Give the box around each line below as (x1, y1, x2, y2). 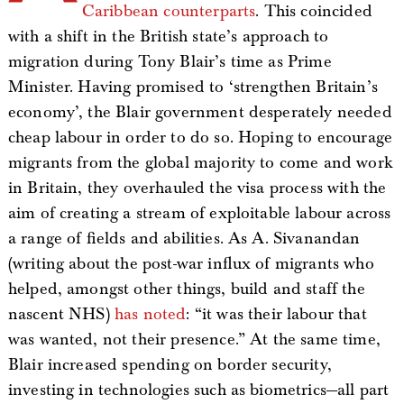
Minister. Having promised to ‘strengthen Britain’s (7, 77, 378, 97)
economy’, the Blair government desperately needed (7, 102, 392, 123)
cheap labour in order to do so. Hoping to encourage (7, 127, 393, 148)
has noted (114, 304, 187, 325)
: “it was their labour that (186, 304, 367, 325)
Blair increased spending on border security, (7, 354, 332, 375)
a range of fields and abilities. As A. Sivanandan (7, 228, 361, 249)
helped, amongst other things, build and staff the (7, 279, 365, 299)
